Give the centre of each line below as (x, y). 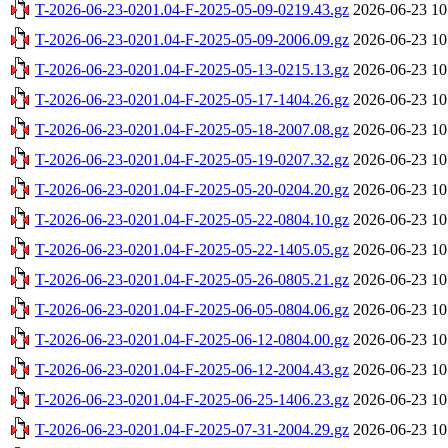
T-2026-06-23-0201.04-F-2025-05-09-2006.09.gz (192, 39)
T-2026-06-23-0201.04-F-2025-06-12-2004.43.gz (192, 369)
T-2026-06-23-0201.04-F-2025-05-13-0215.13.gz (192, 69)
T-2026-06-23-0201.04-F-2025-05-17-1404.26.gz (192, 99)
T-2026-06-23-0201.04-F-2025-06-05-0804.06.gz (192, 309)
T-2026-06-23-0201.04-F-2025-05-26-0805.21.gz (192, 279)
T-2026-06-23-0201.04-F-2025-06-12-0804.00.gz (192, 339)
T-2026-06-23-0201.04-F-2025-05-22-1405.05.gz (192, 249)
